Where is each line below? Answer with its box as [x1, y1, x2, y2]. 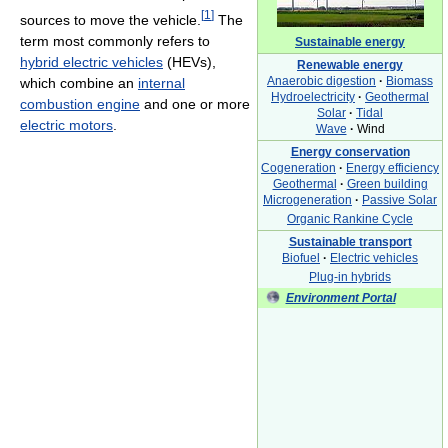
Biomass [386, 73, 433, 88]
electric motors [20, 116, 113, 133]
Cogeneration [261, 160, 336, 175]
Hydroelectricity [271, 89, 355, 104]
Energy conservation [290, 144, 410, 159]
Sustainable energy [295, 34, 405, 49]
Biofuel [282, 250, 320, 265]
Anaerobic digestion [267, 73, 376, 88]
